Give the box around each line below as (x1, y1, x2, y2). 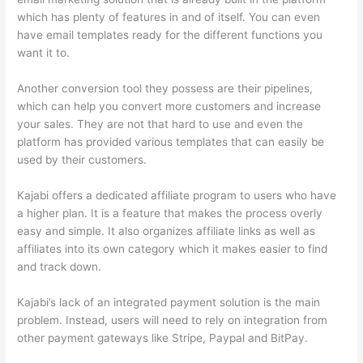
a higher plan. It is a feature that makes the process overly (17, 206, 323, 220)
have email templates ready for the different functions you (17, 28, 323, 41)
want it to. (17, 45, 70, 59)
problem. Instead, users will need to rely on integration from (17, 313, 328, 327)
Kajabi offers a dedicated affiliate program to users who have (17, 188, 337, 202)
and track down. (17, 259, 102, 273)
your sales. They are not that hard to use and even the (17, 117, 304, 130)
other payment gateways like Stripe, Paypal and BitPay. (17, 331, 309, 344)
